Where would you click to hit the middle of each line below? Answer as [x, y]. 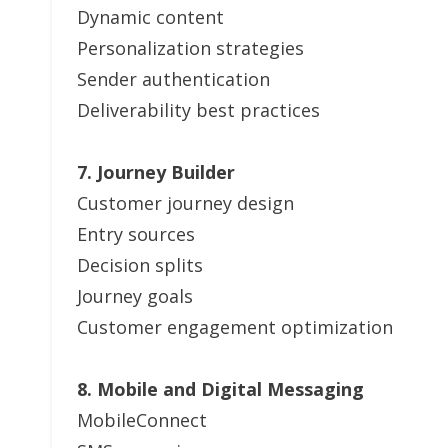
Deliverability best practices [198, 110]
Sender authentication [173, 79]
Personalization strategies [190, 48]
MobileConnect [142, 420]
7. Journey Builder [156, 172]
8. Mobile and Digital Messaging [220, 389]
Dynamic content [150, 17]
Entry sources [136, 234]
